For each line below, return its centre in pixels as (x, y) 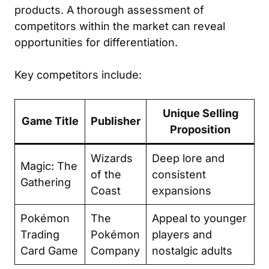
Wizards (112, 158)
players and (182, 234)
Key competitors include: (78, 74)
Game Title (50, 121)
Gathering (46, 182)
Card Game (49, 250)
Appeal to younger (199, 218)
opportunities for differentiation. (96, 42)
